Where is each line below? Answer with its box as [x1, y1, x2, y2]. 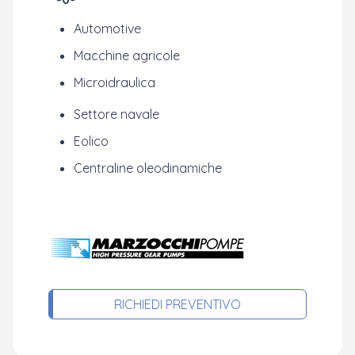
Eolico [74, 133, 109, 149]
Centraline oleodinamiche [74, 160, 222, 176]
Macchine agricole [74, 48, 180, 63]
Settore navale [74, 106, 159, 122]
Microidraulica [74, 74, 155, 90]
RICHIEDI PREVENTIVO [114, 296, 241, 312]
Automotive [74, 21, 141, 36]
